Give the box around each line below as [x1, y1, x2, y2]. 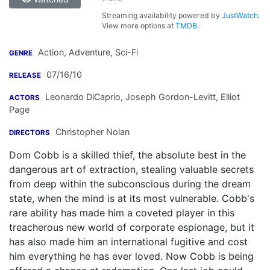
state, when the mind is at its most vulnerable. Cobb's [9, 192, 254, 204]
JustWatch [222, 11, 259, 20]
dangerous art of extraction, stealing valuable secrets [9, 163, 254, 175]
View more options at [102, 21, 176, 30]
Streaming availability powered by [102, 11, 222, 20]
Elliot [218, 92, 240, 102]
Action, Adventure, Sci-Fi [36, 47, 138, 57]
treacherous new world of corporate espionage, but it [9, 221, 254, 233]
